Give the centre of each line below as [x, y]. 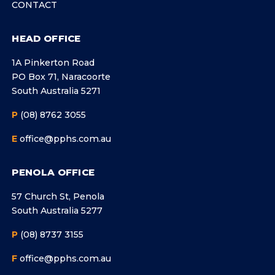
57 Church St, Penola [58, 197]
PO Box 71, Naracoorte [61, 77]
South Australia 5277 [57, 211]
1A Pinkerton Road [53, 63]
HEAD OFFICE [46, 39]
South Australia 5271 [56, 91]
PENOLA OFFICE [53, 172]
